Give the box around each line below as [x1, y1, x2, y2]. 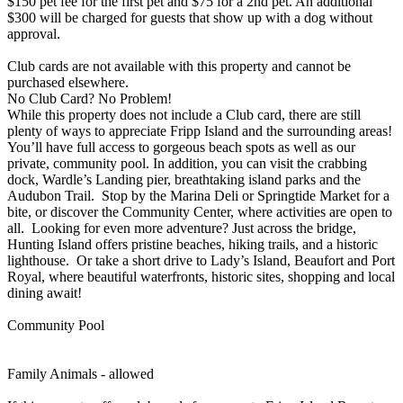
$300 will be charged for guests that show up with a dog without [7, 9, 372, 25]
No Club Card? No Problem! [7, 90, 172, 106]
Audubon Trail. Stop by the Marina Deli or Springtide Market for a [7, 187, 390, 203]
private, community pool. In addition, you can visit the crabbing [7, 155, 367, 171]
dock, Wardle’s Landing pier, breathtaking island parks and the [7, 171, 361, 187]
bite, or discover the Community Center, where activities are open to [7, 203, 392, 219]
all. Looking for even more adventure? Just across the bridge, [7, 219, 356, 236]
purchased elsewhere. [7, 74, 129, 90]
